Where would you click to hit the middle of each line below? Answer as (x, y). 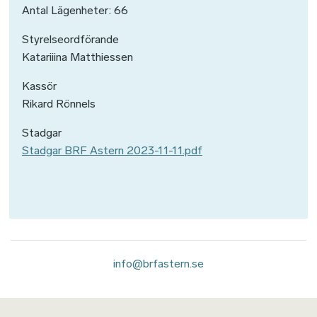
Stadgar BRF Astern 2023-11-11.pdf (112, 151)
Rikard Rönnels (59, 104)
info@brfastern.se (158, 264)
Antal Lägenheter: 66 (75, 11)
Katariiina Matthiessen (77, 57)
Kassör (39, 86)
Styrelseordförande (70, 40)
